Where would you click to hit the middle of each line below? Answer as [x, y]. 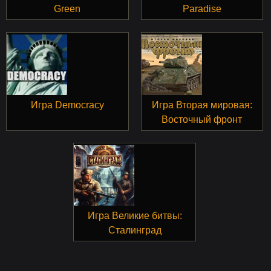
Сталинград [135, 230]
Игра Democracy [67, 105]
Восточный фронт [202, 119]
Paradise [202, 9]
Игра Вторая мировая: [202, 105]
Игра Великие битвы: [135, 216]
